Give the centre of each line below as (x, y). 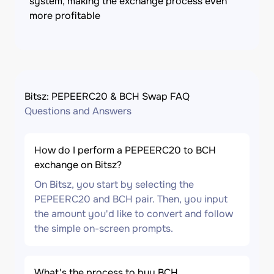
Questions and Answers (78, 111)
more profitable (65, 16)
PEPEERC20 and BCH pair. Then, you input (131, 199)
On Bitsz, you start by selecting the (114, 184)
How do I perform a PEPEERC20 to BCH (125, 150)
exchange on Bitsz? (78, 165)
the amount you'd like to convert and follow (134, 214)
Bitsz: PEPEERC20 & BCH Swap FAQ (107, 96)
